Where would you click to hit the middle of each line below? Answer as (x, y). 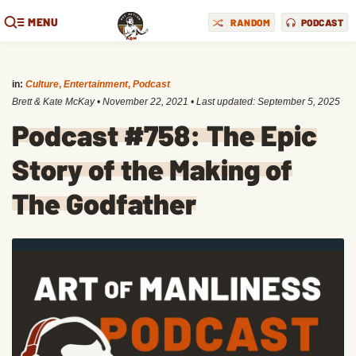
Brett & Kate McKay (53, 102)
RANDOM (250, 22)
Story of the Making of (152, 169)
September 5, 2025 (299, 102)
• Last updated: (223, 102)
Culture (42, 84)
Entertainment (96, 84)
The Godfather (104, 203)
